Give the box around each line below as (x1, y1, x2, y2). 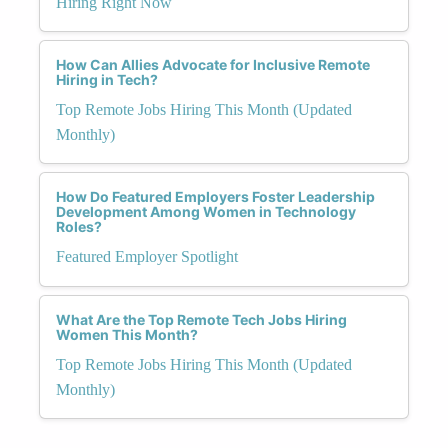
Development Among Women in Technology (56, 202, 356, 220)
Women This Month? (56, 325, 198, 343)
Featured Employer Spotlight (56, 247, 238, 265)
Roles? (56, 217, 102, 235)
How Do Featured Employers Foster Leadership (56, 187, 375, 205)
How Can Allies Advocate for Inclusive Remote (56, 55, 370, 73)
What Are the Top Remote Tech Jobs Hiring (56, 310, 347, 328)
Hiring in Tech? (56, 70, 158, 88)
